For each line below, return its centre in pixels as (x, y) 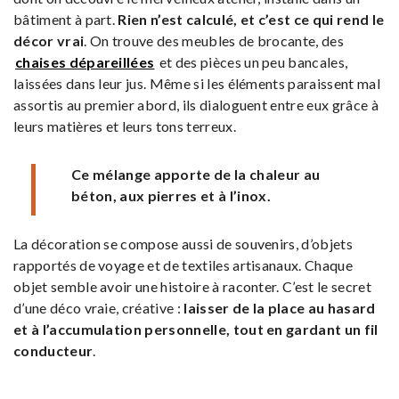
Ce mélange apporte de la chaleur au (196, 174)
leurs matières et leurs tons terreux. (125, 126)
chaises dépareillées (85, 61)
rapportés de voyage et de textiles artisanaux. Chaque (183, 265)
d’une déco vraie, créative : (99, 307)
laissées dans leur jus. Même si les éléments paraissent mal (197, 83)
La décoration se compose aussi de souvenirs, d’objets (183, 243)
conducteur (53, 350)
